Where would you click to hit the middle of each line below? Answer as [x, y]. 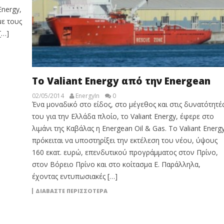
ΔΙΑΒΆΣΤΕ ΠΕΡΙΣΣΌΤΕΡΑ [71, 190]
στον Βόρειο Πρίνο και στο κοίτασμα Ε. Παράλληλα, [116, 164]
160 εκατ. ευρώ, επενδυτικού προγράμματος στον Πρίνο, [125, 152]
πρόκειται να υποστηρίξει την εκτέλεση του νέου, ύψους [124, 140]
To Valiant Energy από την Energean [121, 81]
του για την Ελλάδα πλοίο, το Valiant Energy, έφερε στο [123, 116]
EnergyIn [87, 95]
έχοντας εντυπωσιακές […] [74, 176]
